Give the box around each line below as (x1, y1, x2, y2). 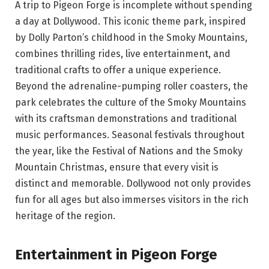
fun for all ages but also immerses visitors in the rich (15, 194, 249, 206)
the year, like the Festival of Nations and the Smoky (15, 145, 243, 157)
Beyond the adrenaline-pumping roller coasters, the (15, 80, 248, 92)
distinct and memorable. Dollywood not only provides (15, 178, 251, 190)
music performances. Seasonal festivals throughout (15, 129, 244, 141)
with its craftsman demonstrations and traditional (15, 113, 237, 125)
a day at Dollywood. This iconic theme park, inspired (15, 16, 246, 28)
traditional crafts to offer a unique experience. (15, 64, 221, 76)
